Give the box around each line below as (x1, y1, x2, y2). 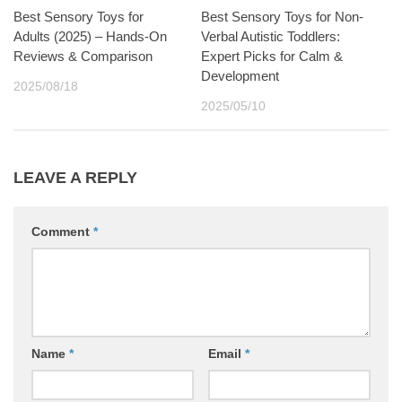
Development (201, 67, 279, 83)
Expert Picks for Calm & (201, 48, 343, 64)
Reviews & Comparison (13, 48, 153, 64)
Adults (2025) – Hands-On (13, 28, 167, 44)
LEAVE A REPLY (13, 168, 137, 187)
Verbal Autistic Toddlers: (201, 28, 340, 44)
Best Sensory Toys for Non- (201, 8, 363, 24)
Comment (31, 223, 93, 239)
